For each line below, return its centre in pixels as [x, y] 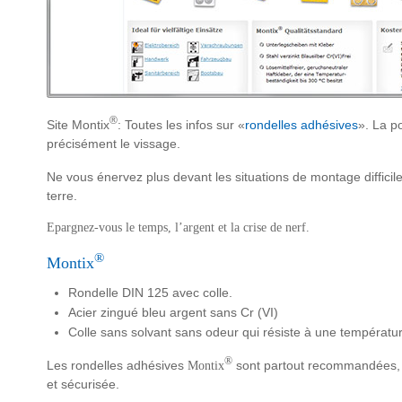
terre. [62, 195]
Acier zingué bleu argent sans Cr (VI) [173, 312]
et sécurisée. [83, 384]
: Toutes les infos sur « [181, 124]
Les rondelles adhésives [117, 365]
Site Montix [78, 124]
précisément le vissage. [114, 143]
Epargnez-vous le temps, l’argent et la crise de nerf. [178, 227]
